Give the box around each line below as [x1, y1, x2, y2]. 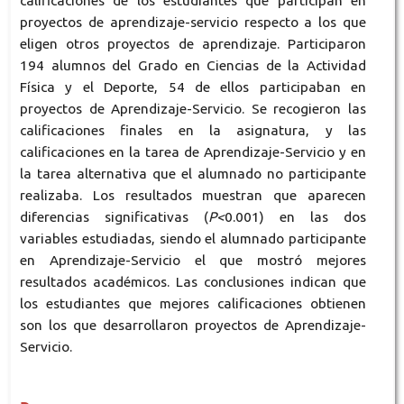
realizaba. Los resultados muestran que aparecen [19, 188, 367, 204]
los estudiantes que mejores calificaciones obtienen [19, 296, 367, 312]
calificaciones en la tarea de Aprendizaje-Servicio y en [19, 144, 367, 161]
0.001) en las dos [225, 209, 367, 225]
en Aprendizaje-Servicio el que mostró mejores [19, 252, 367, 269]
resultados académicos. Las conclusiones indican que [19, 274, 367, 290]
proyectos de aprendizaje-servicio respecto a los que [19, 14, 367, 31]
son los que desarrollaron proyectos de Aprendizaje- [19, 317, 367, 334]
